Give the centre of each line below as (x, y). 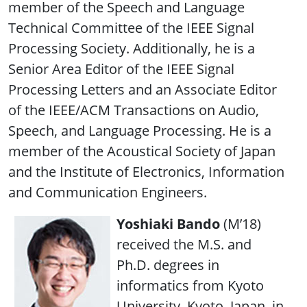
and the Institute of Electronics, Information (146, 171)
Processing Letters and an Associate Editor (143, 89)
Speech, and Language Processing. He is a (140, 130)
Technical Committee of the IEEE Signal (131, 27)
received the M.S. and (184, 244)
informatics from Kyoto (190, 285)
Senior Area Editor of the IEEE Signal (121, 69)
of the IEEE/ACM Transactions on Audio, (134, 110)
